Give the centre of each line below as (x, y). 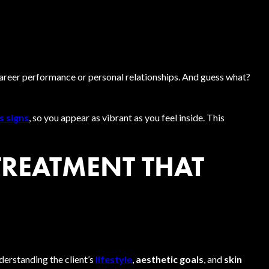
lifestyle (114, 259)
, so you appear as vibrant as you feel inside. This (127, 117)
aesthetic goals (170, 259)
